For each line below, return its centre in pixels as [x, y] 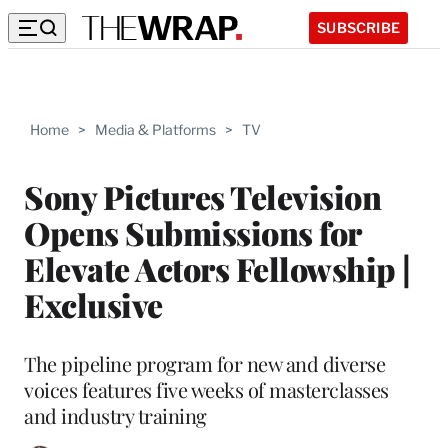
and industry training [115, 415]
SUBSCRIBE [358, 27]
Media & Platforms [155, 129]
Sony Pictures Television [202, 196]
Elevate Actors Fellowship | [217, 268]
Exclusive [93, 304]
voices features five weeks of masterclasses [206, 389]
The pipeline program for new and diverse [204, 363]
